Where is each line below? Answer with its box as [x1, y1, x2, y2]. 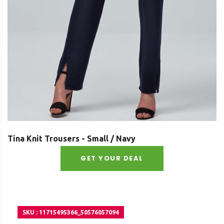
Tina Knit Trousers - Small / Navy [7, 134, 135, 143]
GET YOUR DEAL [80, 153, 143, 163]
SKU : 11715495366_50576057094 [22, 209, 119, 216]
